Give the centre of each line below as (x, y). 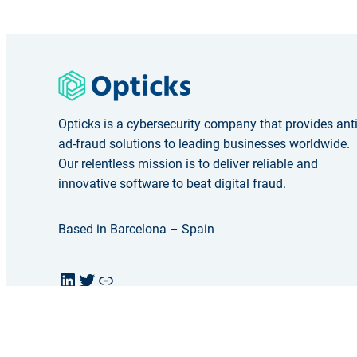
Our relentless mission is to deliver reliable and (188, 164)
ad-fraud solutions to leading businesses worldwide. (204, 144)
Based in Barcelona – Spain (137, 229)
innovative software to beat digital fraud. (173, 184)
